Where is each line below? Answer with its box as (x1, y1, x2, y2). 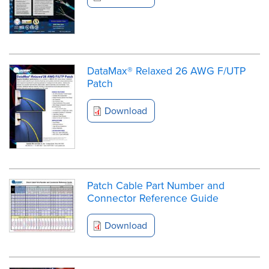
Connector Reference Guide (87, 190, 219, 205)
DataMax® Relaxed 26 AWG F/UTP (87, 62, 246, 78)
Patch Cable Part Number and (87, 177, 225, 193)
